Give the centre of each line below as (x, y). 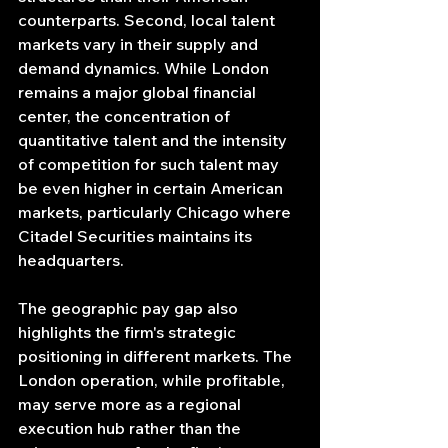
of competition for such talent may (150, 164)
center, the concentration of (126, 116)
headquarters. (71, 260)
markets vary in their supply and (140, 44)
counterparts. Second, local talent (148, 20)
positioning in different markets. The (157, 356)
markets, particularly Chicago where (156, 212)
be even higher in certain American (152, 188)
